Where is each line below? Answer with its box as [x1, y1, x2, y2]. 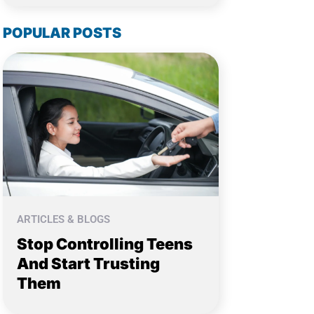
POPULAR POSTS [3, 24, 121, 41]
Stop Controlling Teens [17, 235, 193, 254]
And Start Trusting [17, 254, 160, 273]
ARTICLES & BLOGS [17, 213, 110, 226]
